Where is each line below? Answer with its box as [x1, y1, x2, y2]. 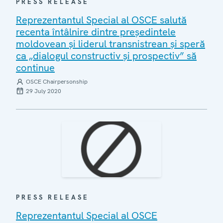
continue [16, 61, 55, 74]
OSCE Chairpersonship [26, 77, 88, 86]
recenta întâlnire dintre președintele [16, 25, 176, 38]
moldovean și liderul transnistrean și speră [16, 37, 205, 50]
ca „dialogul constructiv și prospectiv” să [16, 49, 197, 62]
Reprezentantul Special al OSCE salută [16, 13, 187, 26]
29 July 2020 [26, 87, 61, 95]
